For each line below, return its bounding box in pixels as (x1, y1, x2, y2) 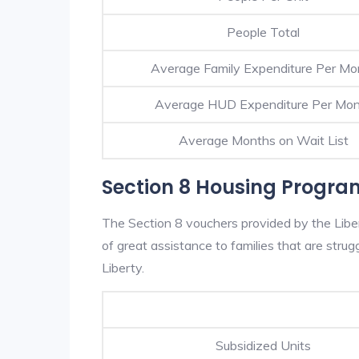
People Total (227, 23, 300, 40)
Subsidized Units (216, 337, 311, 353)
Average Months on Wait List (178, 131, 349, 148)
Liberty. (102, 259, 144, 276)
